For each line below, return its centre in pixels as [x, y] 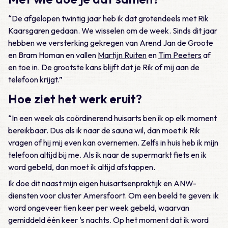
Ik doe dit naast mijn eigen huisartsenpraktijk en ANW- [102, 183]
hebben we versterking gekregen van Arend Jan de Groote [111, 43]
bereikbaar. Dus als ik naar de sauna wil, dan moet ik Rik [104, 130]
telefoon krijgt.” [35, 79]
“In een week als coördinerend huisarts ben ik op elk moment [112, 118]
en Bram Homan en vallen [53, 55]
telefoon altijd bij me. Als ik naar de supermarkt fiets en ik [107, 155]
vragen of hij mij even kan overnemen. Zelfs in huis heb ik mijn [113, 142]
